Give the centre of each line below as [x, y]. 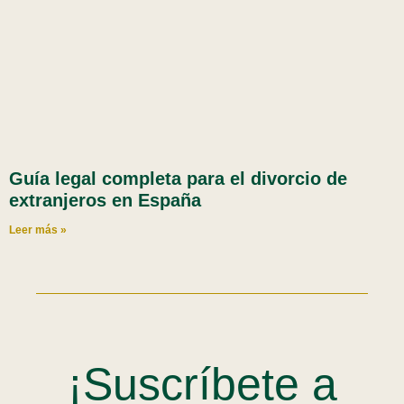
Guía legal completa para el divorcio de [178, 178]
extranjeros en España [105, 200]
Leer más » [38, 230]
